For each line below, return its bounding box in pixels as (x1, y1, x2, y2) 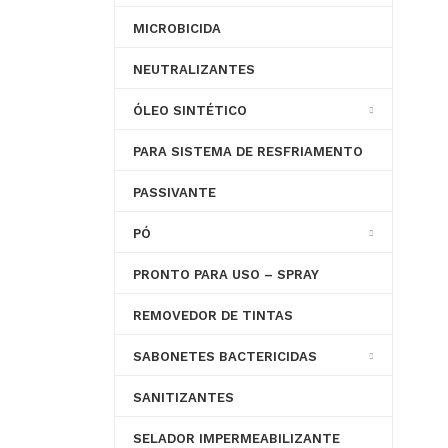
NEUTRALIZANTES (132, 62, 255, 78)
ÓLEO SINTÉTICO (132, 103, 247, 119)
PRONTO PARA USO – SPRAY (132, 267, 319, 283)
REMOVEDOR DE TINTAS (132, 308, 293, 324)
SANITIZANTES (132, 390, 234, 406)
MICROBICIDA (132, 21, 221, 37)
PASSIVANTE (132, 185, 216, 201)
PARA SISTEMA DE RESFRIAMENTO (132, 144, 363, 160)
